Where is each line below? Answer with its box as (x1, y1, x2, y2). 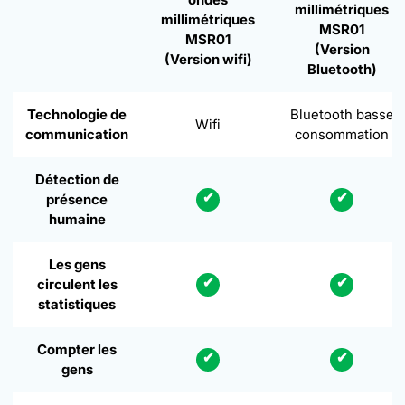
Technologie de (27, 106, 127, 124)
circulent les (36, 276, 118, 294)
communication (25, 126, 128, 144)
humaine (48, 211, 106, 229)
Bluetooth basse (289, 106, 394, 124)
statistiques (38, 296, 116, 314)
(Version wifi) (164, 51, 252, 69)
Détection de (34, 171, 119, 189)
